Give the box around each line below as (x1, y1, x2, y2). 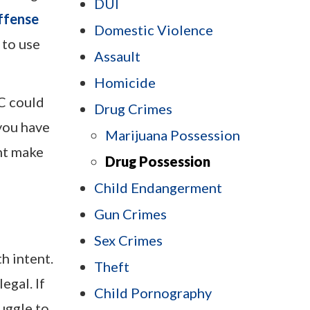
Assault (94, 48, 140, 65)
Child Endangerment (94, 179, 222, 197)
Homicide (94, 74, 156, 91)
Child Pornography (94, 284, 212, 302)
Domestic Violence (94, 21, 213, 39)
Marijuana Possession (105, 127, 240, 144)
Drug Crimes (94, 100, 172, 118)
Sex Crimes (94, 232, 163, 249)
